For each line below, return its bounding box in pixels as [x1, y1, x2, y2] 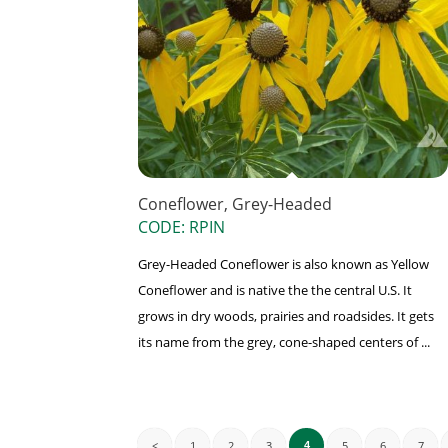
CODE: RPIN [138, 216, 225, 239]
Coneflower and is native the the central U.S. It [138, 281, 412, 300]
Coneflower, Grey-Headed [138, 193, 332, 216]
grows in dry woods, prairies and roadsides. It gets [138, 307, 434, 326]
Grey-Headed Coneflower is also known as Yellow [138, 255, 429, 274]
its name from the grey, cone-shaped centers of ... [138, 333, 430, 352]
